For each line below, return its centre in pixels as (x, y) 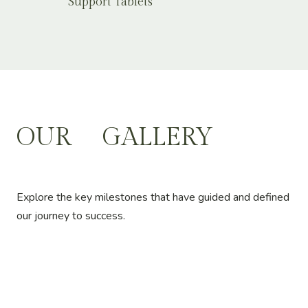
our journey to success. (71, 216)
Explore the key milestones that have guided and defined (153, 197)
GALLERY (157, 137)
